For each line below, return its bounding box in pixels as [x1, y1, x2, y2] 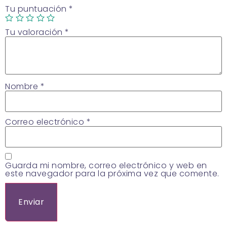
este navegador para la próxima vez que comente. [5, 167, 219, 179]
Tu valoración [5, 26, 65, 38]
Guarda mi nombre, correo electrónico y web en [5, 159, 207, 171]
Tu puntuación [5, 3, 69, 15]
